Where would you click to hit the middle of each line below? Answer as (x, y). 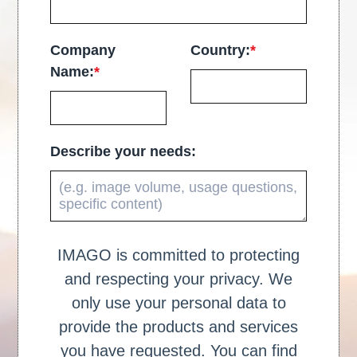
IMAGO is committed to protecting (178, 255)
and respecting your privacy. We (178, 279)
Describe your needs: (124, 151)
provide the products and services (178, 326)
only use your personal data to (178, 302)
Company (83, 50)
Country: (220, 50)
